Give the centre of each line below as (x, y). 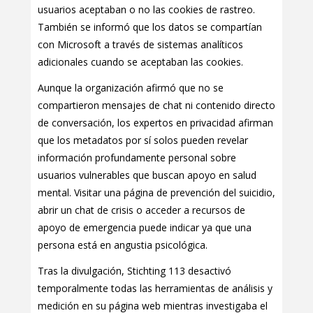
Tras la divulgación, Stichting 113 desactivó (134, 271)
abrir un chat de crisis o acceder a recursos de (141, 210)
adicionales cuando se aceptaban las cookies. (140, 62)
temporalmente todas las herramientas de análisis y (155, 289)
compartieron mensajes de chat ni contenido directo (156, 105)
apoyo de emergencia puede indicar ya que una (145, 228)
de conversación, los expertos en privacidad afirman (155, 123)
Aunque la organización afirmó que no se (131, 88)
